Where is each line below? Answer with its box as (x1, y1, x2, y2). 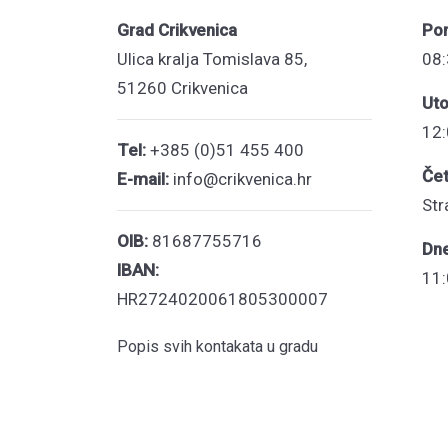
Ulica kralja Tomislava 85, (117, 49, 307, 69)
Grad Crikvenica (117, 20, 237, 40)
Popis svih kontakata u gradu (117, 337, 318, 356)
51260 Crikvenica (117, 78, 248, 98)
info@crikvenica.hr (169, 169, 312, 189)
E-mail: (117, 169, 169, 189)
